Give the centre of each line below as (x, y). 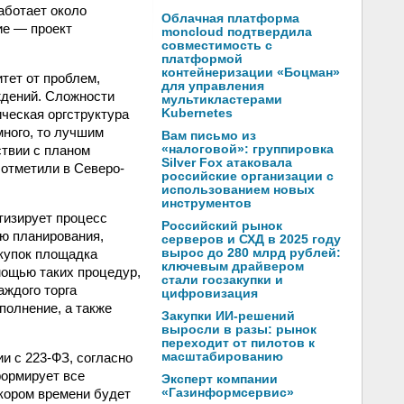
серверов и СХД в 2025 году (251, 239)
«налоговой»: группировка (248, 149)
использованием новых (238, 190)
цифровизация (210, 294)
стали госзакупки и (222, 280)
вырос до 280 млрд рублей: (251, 253)
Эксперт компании (220, 379)
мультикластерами (222, 100)
